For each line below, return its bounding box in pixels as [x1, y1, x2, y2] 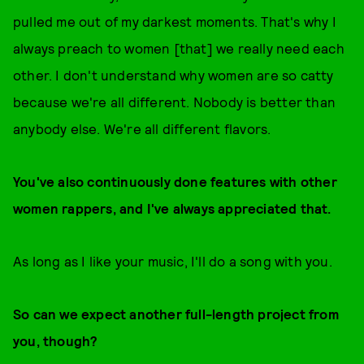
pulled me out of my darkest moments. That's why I [13, 13, 336, 29]
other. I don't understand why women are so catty [13, 67, 334, 83]
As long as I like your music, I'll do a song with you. [13, 253, 332, 269]
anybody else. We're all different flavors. [13, 120, 271, 136]
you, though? [13, 332, 98, 349]
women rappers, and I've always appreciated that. [13, 200, 331, 216]
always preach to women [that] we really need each [13, 40, 344, 56]
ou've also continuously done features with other [19, 173, 337, 189]
